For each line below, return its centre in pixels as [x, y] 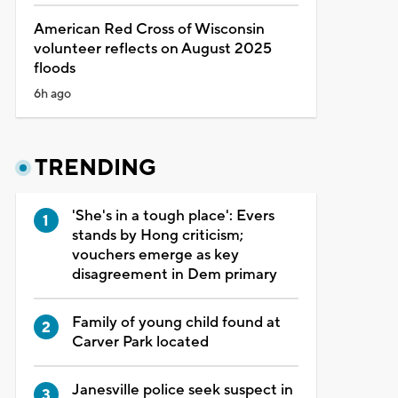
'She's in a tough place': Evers [173, 215]
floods [54, 68]
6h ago [52, 94]
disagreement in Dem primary [174, 274]
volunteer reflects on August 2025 [152, 48]
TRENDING [95, 167]
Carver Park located [140, 342]
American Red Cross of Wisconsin [149, 29]
